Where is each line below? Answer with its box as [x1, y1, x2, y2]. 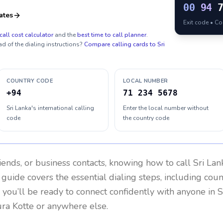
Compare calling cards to [84, 40, 157, 48]
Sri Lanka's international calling [6, 104, 94, 112]
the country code [123, 114, 169, 122]
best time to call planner [77, 31, 146, 39]
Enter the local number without [123, 104, 209, 112]
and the [55, 31, 76, 39]
